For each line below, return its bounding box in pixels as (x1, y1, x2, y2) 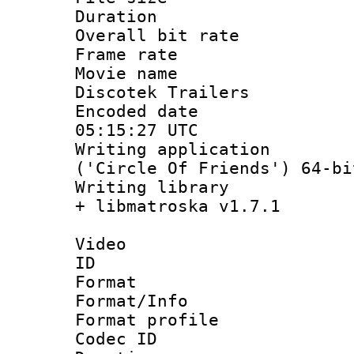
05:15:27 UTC (75, 120, 198, 140)
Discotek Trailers (75, 82, 250, 102)
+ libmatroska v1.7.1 (75, 196, 281, 216)
